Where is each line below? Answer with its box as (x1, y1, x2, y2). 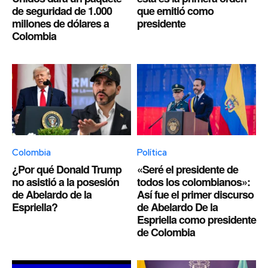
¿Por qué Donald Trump (12, 162, 121, 178)
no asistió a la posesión (12, 174, 119, 190)
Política (137, 147, 167, 159)
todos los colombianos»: (137, 174, 250, 190)
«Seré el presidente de (137, 162, 238, 178)
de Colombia (137, 224, 195, 240)
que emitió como (137, 2, 214, 19)
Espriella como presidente (137, 212, 256, 228)
